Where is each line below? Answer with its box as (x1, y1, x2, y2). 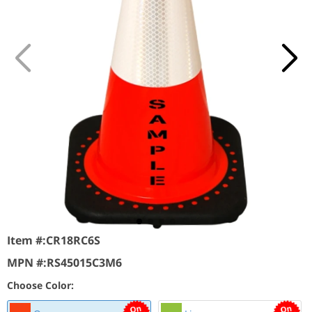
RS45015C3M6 (47, 255, 122, 270)
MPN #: (7, 255, 47, 270)
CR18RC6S (46, 233, 100, 248)
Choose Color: (7, 279, 74, 292)
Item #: (7, 233, 46, 248)
